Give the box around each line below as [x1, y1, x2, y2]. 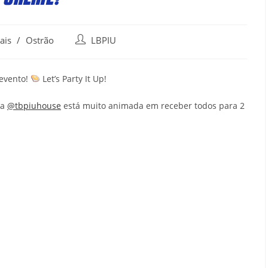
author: [75, 46, 104, 58]
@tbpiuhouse [7, 99, 61, 111]
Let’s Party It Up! [39, 72, 106, 84]
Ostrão [26, 34, 54, 46]
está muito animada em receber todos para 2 [61, 99, 245, 111]
